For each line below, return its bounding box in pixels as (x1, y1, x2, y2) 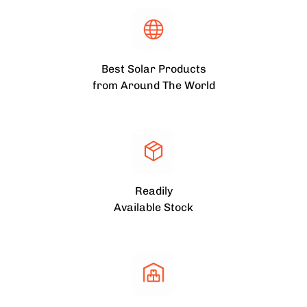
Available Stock (114, 200, 193, 214)
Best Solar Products (101, 62, 206, 75)
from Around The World (92, 78, 215, 92)
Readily (134, 184, 173, 197)
